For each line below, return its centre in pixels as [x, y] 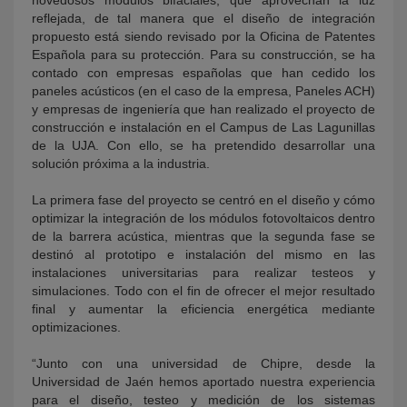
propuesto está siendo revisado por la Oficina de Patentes [203, 36]
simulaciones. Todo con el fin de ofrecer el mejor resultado [203, 290]
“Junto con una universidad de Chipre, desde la [203, 363]
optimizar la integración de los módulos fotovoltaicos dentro [203, 218]
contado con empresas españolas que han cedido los [203, 72]
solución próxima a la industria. [121, 163]
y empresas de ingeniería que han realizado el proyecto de [203, 109]
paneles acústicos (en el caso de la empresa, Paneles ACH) [203, 90]
